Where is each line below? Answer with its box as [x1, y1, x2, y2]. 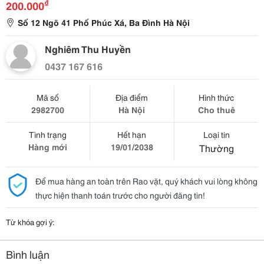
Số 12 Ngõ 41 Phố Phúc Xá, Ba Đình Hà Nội [18, 16, 190, 28]
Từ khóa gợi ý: [6, 216, 55, 227]
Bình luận [6, 246, 49, 262]
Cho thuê [197, 104, 235, 115]
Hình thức [199, 91, 235, 103]
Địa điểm [115, 91, 148, 103]
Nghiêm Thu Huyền [45, 42, 131, 55]
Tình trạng [28, 128, 67, 140]
